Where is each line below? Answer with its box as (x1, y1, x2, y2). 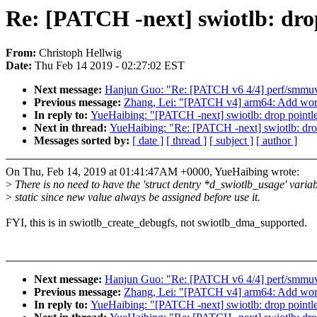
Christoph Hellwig (39, 47, 122, 59)
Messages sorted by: (34, 134, 132, 147)
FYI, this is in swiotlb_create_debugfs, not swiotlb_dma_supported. (6, 217, 307, 229)
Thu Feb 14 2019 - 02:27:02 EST (35, 59, 185, 72)
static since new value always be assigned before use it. (12, 191, 260, 204)
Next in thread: (34, 122, 110, 134)
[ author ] (256, 134, 297, 147)
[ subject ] (209, 134, 253, 147)
